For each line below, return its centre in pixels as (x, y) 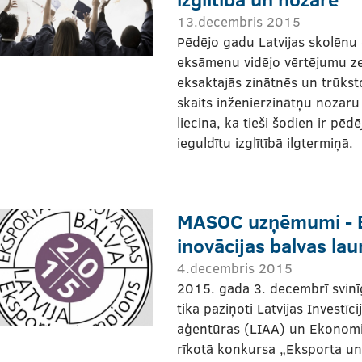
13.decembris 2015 (239, 21)
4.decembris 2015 (235, 267)
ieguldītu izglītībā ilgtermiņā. (265, 142)
